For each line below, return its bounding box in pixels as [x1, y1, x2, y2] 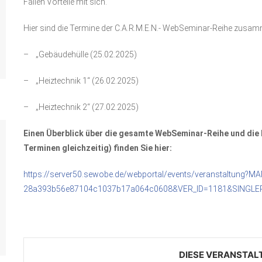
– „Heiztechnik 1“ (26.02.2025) [23, 75, 139, 85]
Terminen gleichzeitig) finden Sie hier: [23, 143, 172, 153]
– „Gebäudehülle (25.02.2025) [23, 49, 137, 59]
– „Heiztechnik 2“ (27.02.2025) [23, 102, 139, 112]
